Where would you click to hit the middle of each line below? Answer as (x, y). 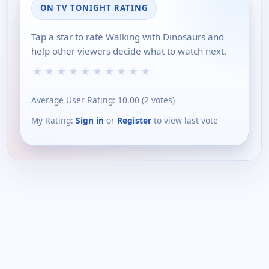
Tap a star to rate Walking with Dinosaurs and (128, 37)
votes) (162, 100)
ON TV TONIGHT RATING (94, 8)
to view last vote (185, 120)
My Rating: (53, 120)
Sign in (90, 120)
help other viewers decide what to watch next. (129, 51)
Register (134, 120)
